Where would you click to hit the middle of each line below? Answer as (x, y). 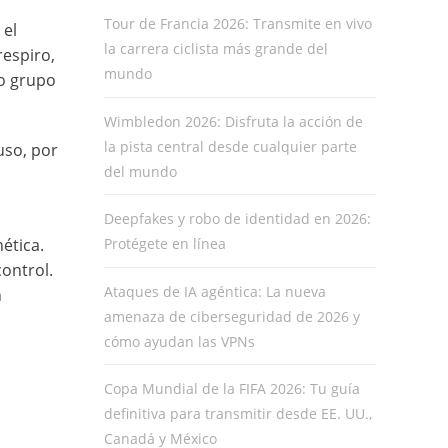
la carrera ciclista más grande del (215, 49)
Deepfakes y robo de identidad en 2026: (237, 219)
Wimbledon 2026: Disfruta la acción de (233, 121)
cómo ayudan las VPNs (179, 341)
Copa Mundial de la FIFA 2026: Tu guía (231, 388)
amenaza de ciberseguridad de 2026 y (231, 316)
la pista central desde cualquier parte (230, 146)
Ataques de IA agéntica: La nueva (214, 291)
